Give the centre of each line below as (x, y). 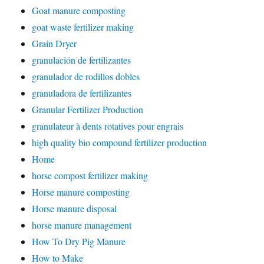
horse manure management (82, 225)
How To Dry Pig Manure (79, 241)
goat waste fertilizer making (83, 27)
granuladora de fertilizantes (82, 93)
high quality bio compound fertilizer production (120, 142)
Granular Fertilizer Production (88, 109)
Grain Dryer (55, 43)
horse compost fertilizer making (90, 175)
